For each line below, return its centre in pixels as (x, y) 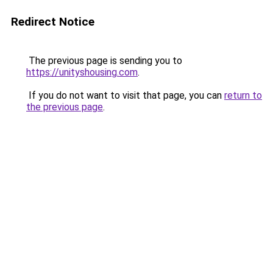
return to (243, 95)
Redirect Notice (53, 22)
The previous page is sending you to (104, 61)
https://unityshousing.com (82, 72)
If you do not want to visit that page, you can (125, 95)
